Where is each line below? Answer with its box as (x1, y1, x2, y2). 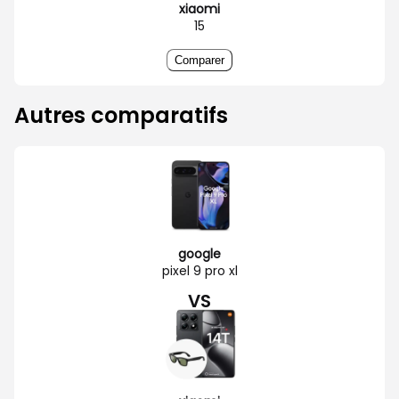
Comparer (175, 53, 224, 67)
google (178, 244, 221, 263)
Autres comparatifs (14, 100, 228, 130)
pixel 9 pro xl (161, 261, 238, 280)
